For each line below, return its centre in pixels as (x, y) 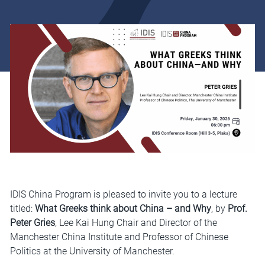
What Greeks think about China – (103, 209)
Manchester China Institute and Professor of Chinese (119, 237)
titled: (22, 209)
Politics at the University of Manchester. (92, 251)
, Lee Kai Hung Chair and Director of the (136, 223)
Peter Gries (32, 223)
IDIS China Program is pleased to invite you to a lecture (123, 195)
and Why (193, 209)
